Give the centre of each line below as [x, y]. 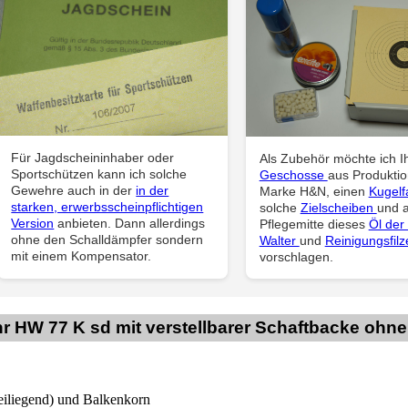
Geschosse [293, 175]
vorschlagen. [296, 257]
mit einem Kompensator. [82, 255]
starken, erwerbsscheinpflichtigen [107, 206]
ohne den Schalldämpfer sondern [107, 239]
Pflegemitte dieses [314, 224]
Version [33, 223]
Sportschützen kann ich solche [99, 173]
